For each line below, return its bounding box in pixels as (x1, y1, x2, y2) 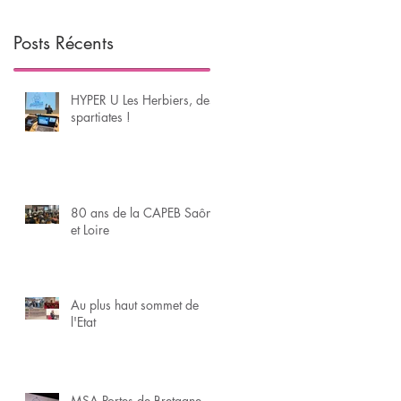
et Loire (71, 220, 109, 238)
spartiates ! (71, 107, 131, 125)
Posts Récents (13, 30, 114, 55)
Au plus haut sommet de (71, 295, 199, 313)
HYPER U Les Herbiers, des (71, 90, 215, 108)
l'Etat (71, 312, 96, 330)
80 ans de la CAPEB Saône (71, 203, 218, 221)
